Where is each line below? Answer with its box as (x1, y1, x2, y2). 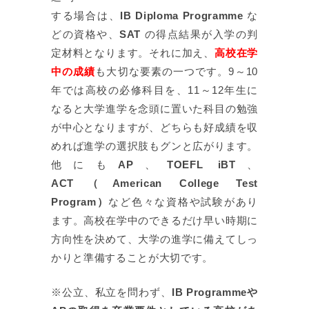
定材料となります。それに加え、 (51, 47, 215, 59)
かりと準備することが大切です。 (51, 252, 213, 263)
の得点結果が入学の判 (141, 28, 258, 40)
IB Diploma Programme (120, 10, 243, 21)
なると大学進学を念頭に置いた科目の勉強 (51, 103, 258, 114)
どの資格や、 (51, 28, 120, 40)
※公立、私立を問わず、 (51, 286, 172, 298)
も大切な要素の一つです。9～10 (95, 66, 258, 77)
